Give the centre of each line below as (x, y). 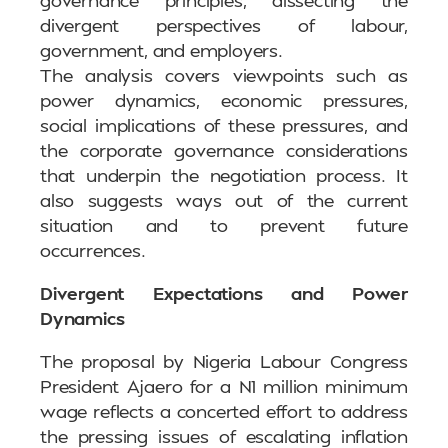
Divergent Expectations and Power (224, 293)
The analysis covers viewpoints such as (224, 75)
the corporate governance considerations (224, 150)
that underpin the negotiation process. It (224, 175)
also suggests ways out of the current (224, 200)
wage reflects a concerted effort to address (224, 411)
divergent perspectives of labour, (224, 25)
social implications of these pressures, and (224, 125)
